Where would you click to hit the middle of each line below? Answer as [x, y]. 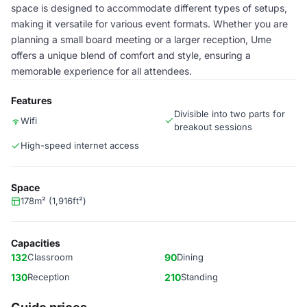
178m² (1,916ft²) [53, 201]
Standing [199, 277]
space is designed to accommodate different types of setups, [149, 8]
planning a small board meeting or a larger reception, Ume [141, 39]
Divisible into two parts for [230, 114]
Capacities [36, 243]
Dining [190, 257]
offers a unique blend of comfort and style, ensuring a [131, 55]
